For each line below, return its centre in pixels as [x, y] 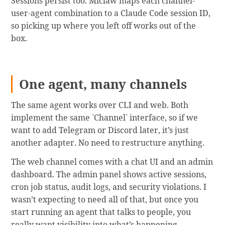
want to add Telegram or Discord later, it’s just [100, 130]
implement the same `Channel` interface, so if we [105, 118]
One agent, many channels [103, 84]
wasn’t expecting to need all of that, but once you [105, 200]
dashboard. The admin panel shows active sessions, [109, 175]
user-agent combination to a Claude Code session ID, [111, 13]
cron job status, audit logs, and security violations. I [109, 187]
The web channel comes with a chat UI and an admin [112, 162]
